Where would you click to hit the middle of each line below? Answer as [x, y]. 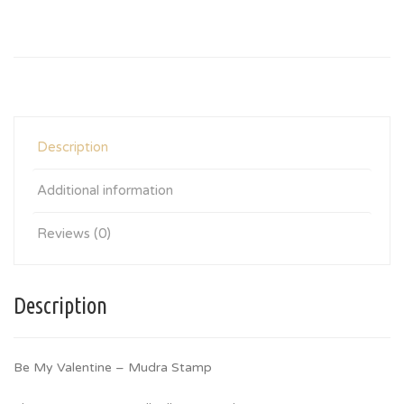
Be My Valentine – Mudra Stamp [113, 367]
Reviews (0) [74, 234]
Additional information [105, 190]
